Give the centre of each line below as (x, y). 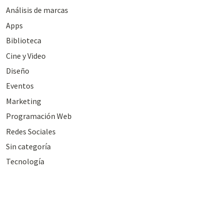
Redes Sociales (31, 131)
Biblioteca (23, 41)
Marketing (23, 101)
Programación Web (39, 116)
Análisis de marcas (37, 10)
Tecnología (25, 162)
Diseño (17, 70)
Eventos (20, 86)
